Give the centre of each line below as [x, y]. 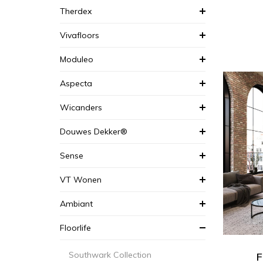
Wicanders [81, 107]
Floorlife [75, 228]
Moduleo [77, 59]
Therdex [76, 11]
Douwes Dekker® [94, 131]
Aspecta [76, 83]
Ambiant [76, 204]
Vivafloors [80, 35]
